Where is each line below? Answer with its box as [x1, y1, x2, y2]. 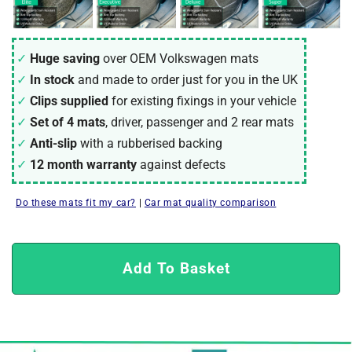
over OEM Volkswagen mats [103, 50, 258, 66]
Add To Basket [122, 258, 230, 277]
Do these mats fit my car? [16, 196, 136, 208]
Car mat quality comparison [144, 196, 277, 208]
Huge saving [30, 50, 100, 66]
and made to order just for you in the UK [78, 71, 298, 87]
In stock [30, 71, 75, 87]
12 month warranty [30, 156, 137, 172]
